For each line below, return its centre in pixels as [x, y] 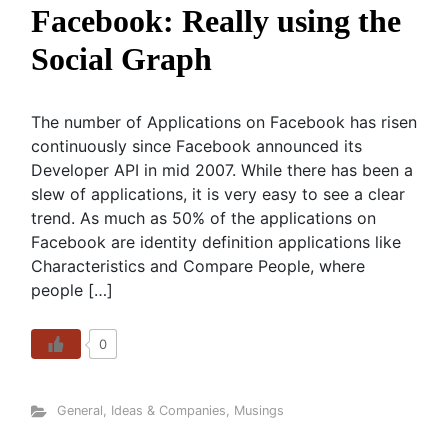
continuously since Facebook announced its [196, 146]
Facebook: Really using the [216, 21]
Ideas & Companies [168, 410]
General [79, 410]
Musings [258, 410]
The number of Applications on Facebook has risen [224, 122]
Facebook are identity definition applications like [216, 242]
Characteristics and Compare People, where [198, 266]
